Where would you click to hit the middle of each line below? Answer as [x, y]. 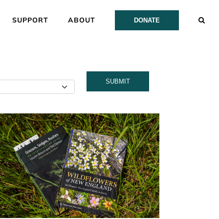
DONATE [147, 20]
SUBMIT [118, 81]
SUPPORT [30, 20]
